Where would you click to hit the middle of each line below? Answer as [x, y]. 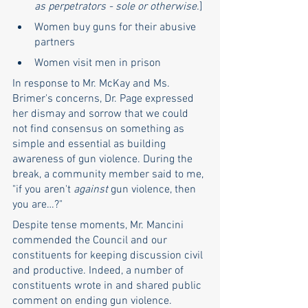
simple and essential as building [90, 145]
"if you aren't [43, 190]
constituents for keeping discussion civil [109, 256]
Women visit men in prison [98, 64]
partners [55, 43]
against [91, 190]
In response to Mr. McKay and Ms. [92, 84]
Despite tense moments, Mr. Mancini [99, 226]
